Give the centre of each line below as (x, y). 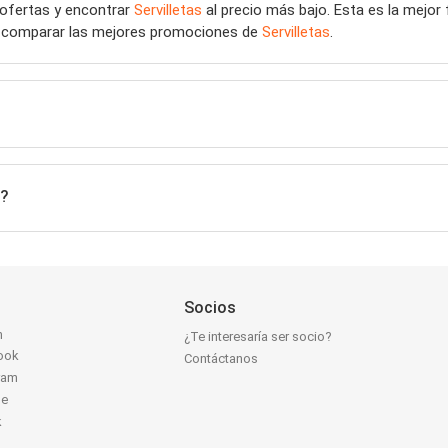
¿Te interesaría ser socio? (258, 337)
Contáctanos (221, 359)
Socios (210, 308)
